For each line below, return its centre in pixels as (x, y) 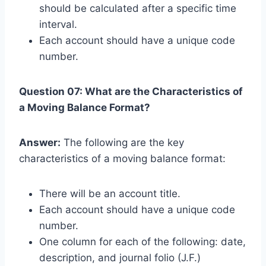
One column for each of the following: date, (142, 241)
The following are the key (122, 142)
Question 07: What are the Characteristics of (131, 91)
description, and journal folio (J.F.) (120, 257)
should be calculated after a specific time (138, 8)
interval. (58, 24)
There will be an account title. (110, 193)
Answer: (40, 142)
